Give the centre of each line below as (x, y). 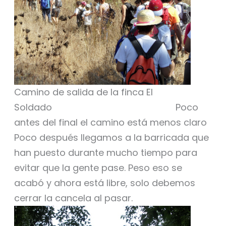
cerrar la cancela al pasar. (73, 198)
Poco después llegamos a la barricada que (111, 138)
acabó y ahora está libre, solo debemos (104, 183)
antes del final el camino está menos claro (110, 123)
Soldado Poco (106, 107)
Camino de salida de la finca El (83, 92)
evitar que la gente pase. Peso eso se (98, 168)
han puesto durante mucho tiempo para (105, 153)
